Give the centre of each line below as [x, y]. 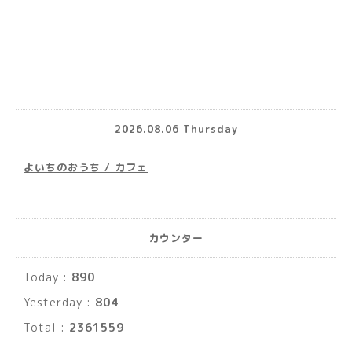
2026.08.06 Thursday [176, 128]
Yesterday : [59, 302]
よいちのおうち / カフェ [86, 168]
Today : [48, 277]
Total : [46, 328]
